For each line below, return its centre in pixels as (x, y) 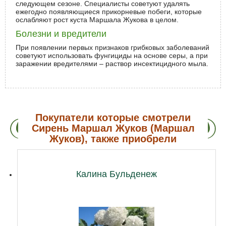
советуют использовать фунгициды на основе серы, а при (112, 56)
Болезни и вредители (61, 34)
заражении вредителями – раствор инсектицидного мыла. (112, 64)
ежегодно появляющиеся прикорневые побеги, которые (109, 12)
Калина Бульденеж (117, 174)
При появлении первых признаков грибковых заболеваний (112, 48)
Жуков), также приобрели (113, 139)
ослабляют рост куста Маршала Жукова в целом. (97, 20)
